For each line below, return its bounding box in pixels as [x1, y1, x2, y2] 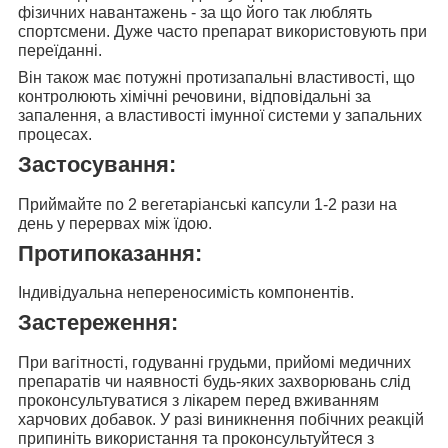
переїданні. [18, 41, 102, 59]
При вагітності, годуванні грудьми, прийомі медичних [18, 354, 411, 372]
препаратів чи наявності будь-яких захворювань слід [18, 373, 410, 391]
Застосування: [18, 151, 176, 177]
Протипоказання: [18, 240, 202, 266]
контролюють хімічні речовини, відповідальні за [18, 87, 371, 105]
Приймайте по [18, 195, 128, 213]
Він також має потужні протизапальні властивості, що [18, 68, 415, 86]
